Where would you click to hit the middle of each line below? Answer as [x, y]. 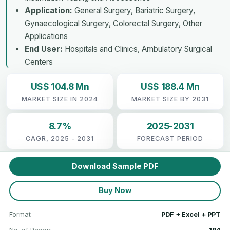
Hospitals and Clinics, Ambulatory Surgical [137, 49]
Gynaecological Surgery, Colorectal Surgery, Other [113, 23]
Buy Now [115, 191]
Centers [39, 62]
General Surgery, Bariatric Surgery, [134, 10]
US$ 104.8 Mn [60, 86]
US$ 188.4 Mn [170, 86]
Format [20, 214]
